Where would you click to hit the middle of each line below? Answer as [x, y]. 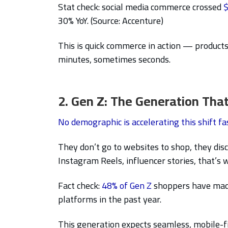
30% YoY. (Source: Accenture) [111, 20]
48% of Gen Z [127, 185]
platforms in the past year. [111, 199]
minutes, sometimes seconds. [114, 59]
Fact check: [80, 185]
